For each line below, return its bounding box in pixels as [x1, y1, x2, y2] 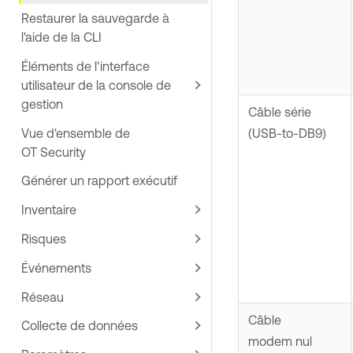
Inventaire [21, 203, 76, 217]
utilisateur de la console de [21, 77, 171, 92]
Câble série [247, 105, 311, 120]
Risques [21, 231, 66, 246]
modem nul [247, 334, 312, 349]
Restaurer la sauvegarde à [21, 11, 169, 26]
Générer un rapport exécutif [21, 173, 177, 188]
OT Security [21, 144, 86, 159]
